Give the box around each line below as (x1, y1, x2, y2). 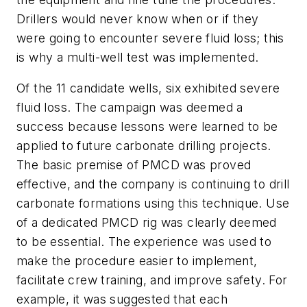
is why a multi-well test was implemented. (16, 49, 259, 64)
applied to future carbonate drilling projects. (16, 138, 271, 153)
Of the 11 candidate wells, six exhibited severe (16, 81, 280, 96)
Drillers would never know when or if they (16, 11, 259, 26)
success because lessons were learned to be (16, 119, 278, 134)
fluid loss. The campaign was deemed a (16, 100, 243, 115)
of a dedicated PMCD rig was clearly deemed (16, 215, 277, 230)
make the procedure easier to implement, (16, 254, 258, 269)
